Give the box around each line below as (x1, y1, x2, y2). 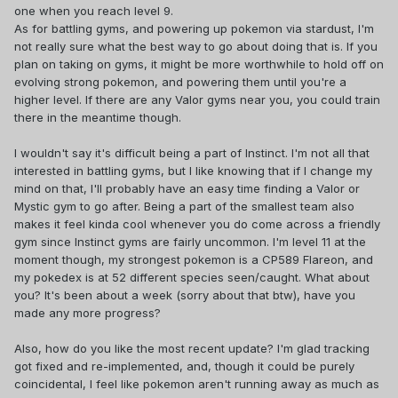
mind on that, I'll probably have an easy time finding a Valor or (14, 180, 360, 195)
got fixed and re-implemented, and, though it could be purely (14, 358, 354, 373)
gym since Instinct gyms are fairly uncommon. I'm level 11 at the (14, 234, 366, 249)
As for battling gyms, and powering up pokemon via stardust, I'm (14, 20, 374, 36)
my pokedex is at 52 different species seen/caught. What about (14, 269, 370, 284)
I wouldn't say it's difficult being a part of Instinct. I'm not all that (14, 145, 370, 160)
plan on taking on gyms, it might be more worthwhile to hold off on (14, 56, 384, 71)
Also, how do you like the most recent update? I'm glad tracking (14, 340, 370, 355)
